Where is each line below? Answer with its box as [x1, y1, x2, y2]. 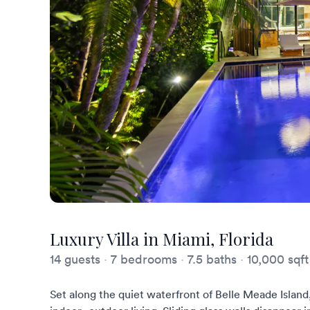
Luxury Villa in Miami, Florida [50, 228, 273, 250]
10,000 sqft [244, 251, 309, 267]
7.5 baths [184, 251, 240, 267]
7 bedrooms [107, 251, 181, 267]
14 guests [50, 251, 104, 267]
